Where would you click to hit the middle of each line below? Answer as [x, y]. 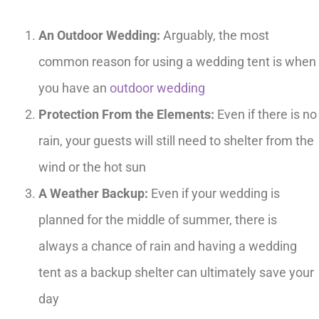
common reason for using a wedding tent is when [177, 61]
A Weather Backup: [93, 193]
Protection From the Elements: [126, 114]
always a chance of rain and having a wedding [168, 246]
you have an [74, 88]
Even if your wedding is [214, 193]
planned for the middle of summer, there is [158, 219]
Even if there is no [266, 114]
